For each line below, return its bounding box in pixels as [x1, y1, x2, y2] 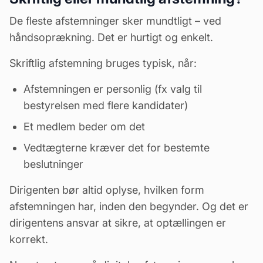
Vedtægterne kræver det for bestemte [23, 141, 210, 154]
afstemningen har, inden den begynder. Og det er [9, 200, 248, 213]
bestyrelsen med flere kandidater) [23, 99, 188, 112]
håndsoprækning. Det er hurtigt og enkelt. [9, 31, 213, 43]
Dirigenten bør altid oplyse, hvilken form [9, 183, 204, 196]
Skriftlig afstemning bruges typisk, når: [9, 56, 197, 69]
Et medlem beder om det [23, 120, 145, 133]
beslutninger [23, 157, 83, 170]
